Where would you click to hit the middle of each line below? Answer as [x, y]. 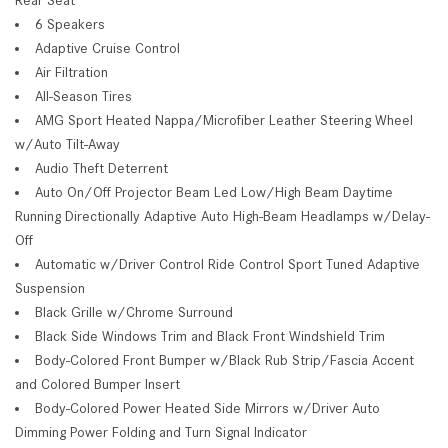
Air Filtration [71, 71]
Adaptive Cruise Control [107, 47]
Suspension [50, 287]
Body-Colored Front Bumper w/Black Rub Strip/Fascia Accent [224, 359]
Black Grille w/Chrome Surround [134, 311]
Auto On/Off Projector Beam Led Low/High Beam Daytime [214, 191]
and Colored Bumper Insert [97, 383]
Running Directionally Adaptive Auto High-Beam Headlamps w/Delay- [222, 215]
